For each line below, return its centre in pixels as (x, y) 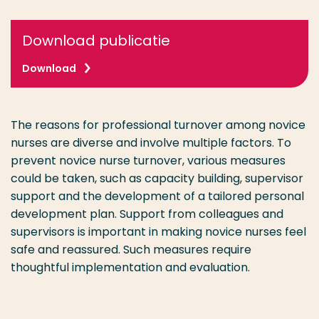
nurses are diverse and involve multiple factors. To (151, 143)
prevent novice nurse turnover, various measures (148, 161)
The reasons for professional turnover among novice (158, 125)
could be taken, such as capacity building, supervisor (157, 178)
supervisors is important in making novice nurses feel (158, 232)
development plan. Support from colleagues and (147, 214)
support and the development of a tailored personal (157, 196)
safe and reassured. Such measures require (131, 250)
